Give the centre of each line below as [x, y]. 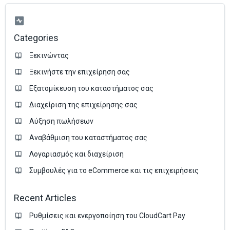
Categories [36, 38]
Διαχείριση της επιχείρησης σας [83, 105]
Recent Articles [45, 198]
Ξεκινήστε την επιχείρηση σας [80, 72]
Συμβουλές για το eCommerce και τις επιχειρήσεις [114, 171]
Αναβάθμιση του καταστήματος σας [88, 138]
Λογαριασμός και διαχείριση [76, 154]
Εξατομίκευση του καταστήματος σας [91, 89]
